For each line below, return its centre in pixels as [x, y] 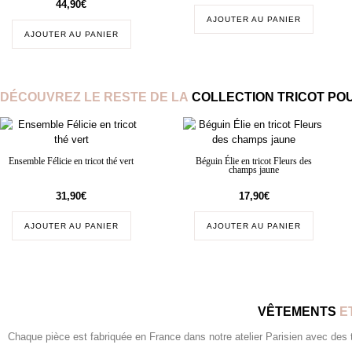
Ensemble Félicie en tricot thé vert [71, 161]
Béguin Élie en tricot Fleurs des [254, 161]
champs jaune [254, 170]
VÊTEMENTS [297, 311]
